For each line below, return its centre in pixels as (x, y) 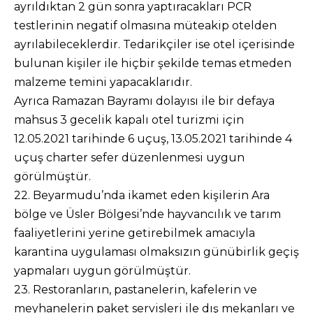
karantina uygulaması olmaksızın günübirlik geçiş (156, 252)
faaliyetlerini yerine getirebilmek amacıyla (134, 233)
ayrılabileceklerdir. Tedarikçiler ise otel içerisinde (154, 44)
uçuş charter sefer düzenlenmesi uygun (129, 158)
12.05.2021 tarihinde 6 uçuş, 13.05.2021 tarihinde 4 (153, 139)
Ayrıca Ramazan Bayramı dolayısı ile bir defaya (144, 101)
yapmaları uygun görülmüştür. (102, 271)
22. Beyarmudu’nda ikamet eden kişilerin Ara (142, 195)
